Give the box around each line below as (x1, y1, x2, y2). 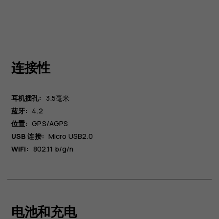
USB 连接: (11, 131, 44, 141)
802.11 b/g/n (33, 144, 74, 153)
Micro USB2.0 (48, 131, 93, 141)
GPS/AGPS (32, 118, 68, 128)
